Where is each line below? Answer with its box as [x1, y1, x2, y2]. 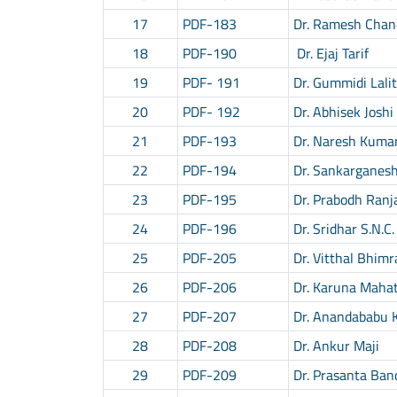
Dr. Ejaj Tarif [292, 42, 369, 64]
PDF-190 [182, 42, 237, 64]
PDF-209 [182, 363, 237, 385]
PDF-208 [182, 334, 237, 356]
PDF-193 [182, 129, 237, 152]
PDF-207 [182, 305, 237, 327]
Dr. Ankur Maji [292, 334, 379, 356]
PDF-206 [182, 276, 237, 298]
